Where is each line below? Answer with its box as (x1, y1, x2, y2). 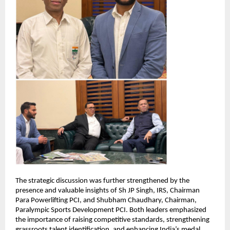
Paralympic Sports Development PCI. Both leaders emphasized (15, 206, 206, 215)
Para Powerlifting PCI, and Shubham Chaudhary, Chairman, (15, 197, 197, 205)
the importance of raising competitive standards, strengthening (15, 216, 209, 224)
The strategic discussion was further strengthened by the (15, 177, 189, 185)
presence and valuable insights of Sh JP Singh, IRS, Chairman (15, 187, 200, 195)
